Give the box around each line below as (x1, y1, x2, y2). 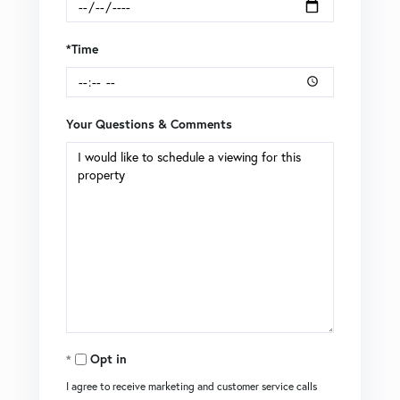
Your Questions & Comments (66, 115, 232, 132)
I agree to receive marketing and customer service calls (66, 379, 317, 393)
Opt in (90, 350, 127, 367)
